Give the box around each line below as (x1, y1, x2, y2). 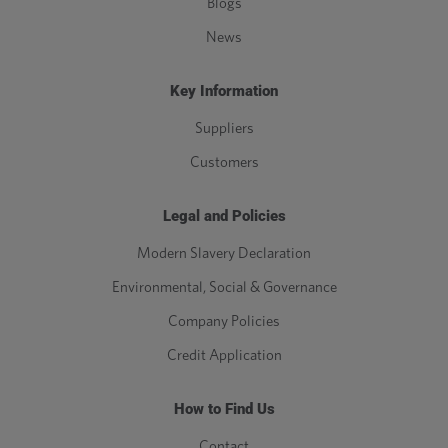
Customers (189, 155, 259, 171)
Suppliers (194, 121, 254, 137)
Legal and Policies (162, 207, 286, 226)
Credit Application (166, 348, 282, 364)
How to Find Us (173, 400, 275, 419)
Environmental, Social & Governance (111, 280, 337, 296)
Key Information (170, 82, 278, 101)
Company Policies (168, 314, 280, 330)
